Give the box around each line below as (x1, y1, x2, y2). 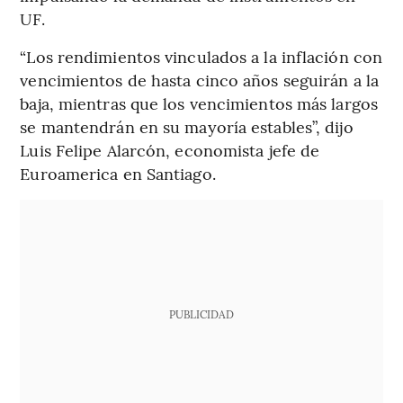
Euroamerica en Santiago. (20, 162, 216, 185)
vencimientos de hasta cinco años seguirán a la (20, 68, 379, 92)
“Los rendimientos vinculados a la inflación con (20, 45, 383, 68)
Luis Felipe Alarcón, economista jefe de (20, 139, 320, 162)
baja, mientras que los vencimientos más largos (20, 92, 378, 115)
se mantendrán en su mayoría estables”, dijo (20, 115, 354, 139)
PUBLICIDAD (168, 307, 234, 322)
